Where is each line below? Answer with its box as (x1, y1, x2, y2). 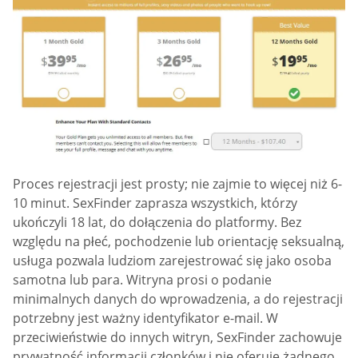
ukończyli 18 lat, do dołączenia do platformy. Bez (13, 213, 301, 232)
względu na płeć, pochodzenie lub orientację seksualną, (13, 233, 344, 251)
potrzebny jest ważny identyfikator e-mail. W (13, 309, 278, 328)
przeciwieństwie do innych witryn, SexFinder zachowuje (13, 328, 342, 347)
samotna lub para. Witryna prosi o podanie (13, 271, 272, 289)
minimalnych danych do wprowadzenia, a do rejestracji (13, 290, 343, 308)
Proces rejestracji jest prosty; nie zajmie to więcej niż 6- (13, 175, 342, 193)
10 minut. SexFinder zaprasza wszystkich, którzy (13, 194, 297, 213)
